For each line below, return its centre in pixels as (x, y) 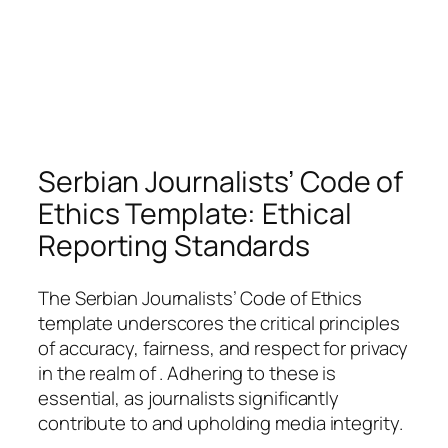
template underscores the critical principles (219, 322)
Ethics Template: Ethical (195, 213)
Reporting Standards (174, 245)
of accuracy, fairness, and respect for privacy (223, 347)
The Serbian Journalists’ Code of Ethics (200, 297)
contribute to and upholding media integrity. (220, 422)
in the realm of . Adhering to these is (187, 372)
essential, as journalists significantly (189, 397)
